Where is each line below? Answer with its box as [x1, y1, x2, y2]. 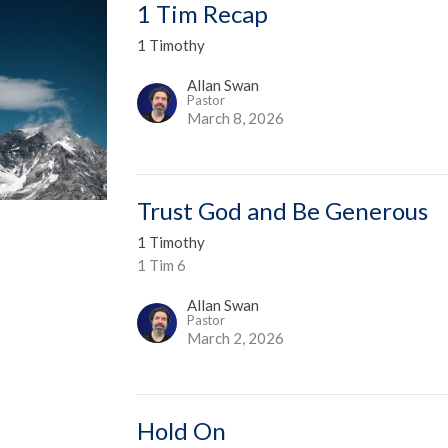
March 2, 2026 [187, 328, 285, 347]
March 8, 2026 [187, 108, 285, 127]
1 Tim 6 [137, 255, 187, 274]
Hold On [137, 415, 227, 445]
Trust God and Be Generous [137, 195, 429, 225]
